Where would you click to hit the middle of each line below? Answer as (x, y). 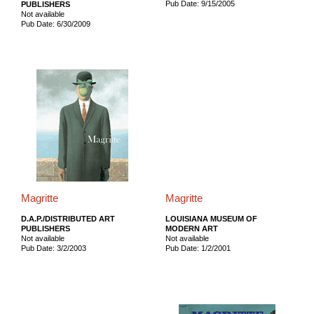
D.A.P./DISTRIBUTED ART (68, 218)
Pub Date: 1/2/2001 (198, 248)
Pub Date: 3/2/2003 (54, 248)
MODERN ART (191, 228)
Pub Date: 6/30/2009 (56, 23)
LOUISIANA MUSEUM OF (211, 218)
